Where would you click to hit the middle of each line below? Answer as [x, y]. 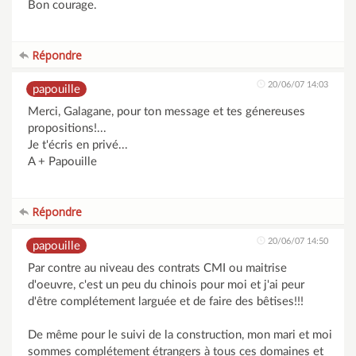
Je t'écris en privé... [78, 145]
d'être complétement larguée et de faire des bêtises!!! [166, 302]
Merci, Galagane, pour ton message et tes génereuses [166, 112]
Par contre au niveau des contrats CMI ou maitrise [157, 268]
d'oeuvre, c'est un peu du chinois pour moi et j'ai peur [166, 285]
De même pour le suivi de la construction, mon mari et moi [180, 335]
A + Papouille [62, 162]
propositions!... [67, 128]
